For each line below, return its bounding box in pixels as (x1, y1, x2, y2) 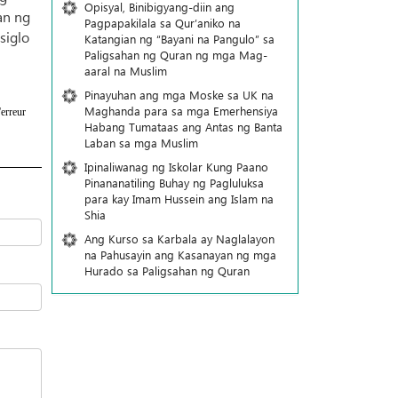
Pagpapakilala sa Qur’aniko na (84, 15, 241, 30)
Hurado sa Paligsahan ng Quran (84, 263, 250, 278)
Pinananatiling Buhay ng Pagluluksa (84, 175, 264, 190)
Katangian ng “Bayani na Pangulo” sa (84, 31, 275, 46)
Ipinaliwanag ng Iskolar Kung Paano (84, 159, 268, 174)
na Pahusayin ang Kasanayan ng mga (84, 247, 276, 262)
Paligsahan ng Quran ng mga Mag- (84, 47, 267, 62)
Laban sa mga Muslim (84, 135, 198, 150)
